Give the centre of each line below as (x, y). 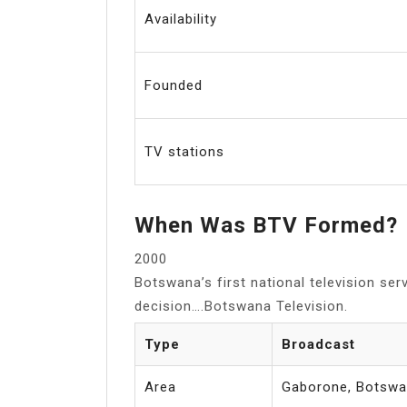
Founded (174, 85)
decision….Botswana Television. (241, 306)
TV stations (184, 151)
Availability (181, 19)
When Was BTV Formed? (266, 225)
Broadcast (318, 344)
